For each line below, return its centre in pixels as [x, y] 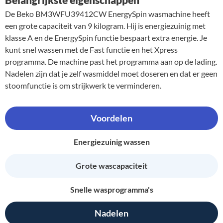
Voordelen [111, 118]
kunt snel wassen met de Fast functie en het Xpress [91, 49]
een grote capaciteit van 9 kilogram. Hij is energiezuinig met [105, 25]
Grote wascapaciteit [111, 165]
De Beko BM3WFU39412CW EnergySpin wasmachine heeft [108, 13]
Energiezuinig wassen [111, 141]
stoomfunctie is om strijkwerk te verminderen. [83, 85]
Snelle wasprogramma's [111, 189]
